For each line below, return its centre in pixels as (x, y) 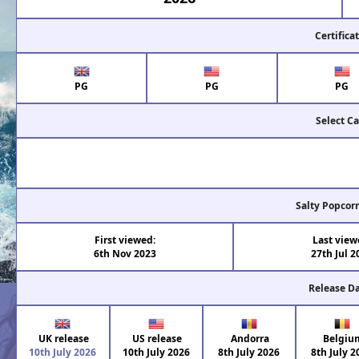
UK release (63, 339)
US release (156, 339)
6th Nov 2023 (125, 254)
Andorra (249, 339)
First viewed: (125, 240)
